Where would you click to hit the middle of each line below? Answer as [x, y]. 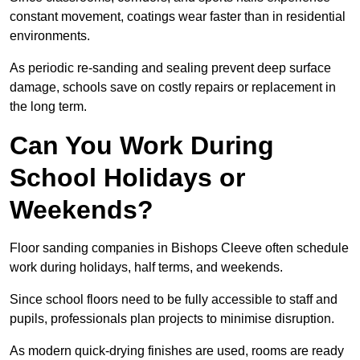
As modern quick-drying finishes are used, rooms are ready [177, 351]
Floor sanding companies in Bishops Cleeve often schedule [179, 248]
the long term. [48, 107]
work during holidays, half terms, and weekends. [148, 268]
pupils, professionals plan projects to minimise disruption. [174, 319]
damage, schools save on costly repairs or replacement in [173, 88]
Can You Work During [142, 146]
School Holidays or [127, 178]
